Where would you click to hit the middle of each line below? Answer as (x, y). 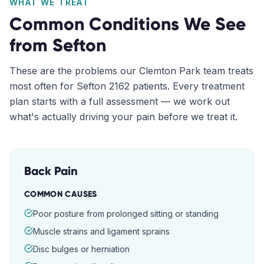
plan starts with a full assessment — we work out (120, 101)
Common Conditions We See (128, 24)
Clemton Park (170, 71)
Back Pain (51, 171)
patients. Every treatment (187, 86)
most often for (43, 86)
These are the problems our (74, 71)
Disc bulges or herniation (81, 249)
